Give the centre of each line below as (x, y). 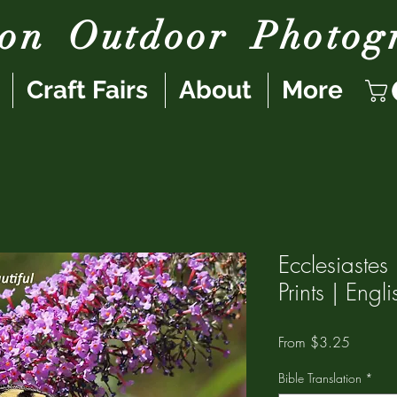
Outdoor (149, 36)
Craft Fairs (87, 90)
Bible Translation (320, 378)
